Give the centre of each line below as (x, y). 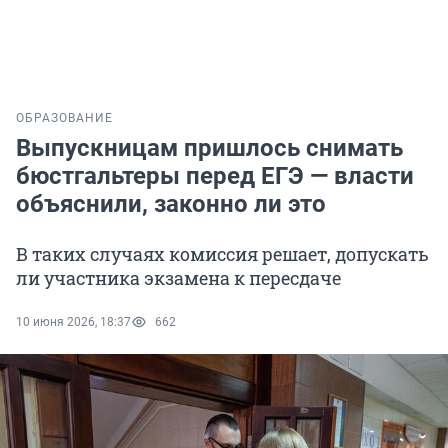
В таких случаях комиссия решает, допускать (222, 254)
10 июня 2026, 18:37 (73, 322)
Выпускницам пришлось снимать (209, 148)
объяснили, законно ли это (171, 204)
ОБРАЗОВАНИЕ (64, 118)
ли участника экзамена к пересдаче (178, 278)
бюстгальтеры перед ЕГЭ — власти (215, 176)
